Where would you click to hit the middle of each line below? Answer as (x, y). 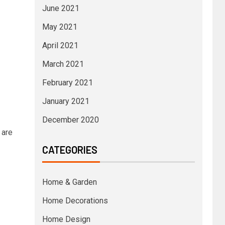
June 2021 (61, 8)
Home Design (66, 219)
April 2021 (60, 45)
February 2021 (67, 82)
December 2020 (70, 120)
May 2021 (60, 27)
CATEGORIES (70, 149)
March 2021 (63, 64)
